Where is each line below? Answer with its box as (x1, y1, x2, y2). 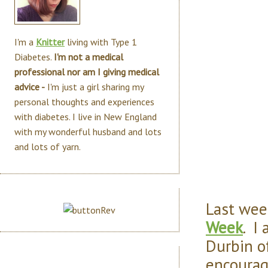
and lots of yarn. (14, 141, 81, 153)
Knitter (36, 36, 65, 48)
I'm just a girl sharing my (45, 81, 144, 93)
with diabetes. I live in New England (14, 111, 157, 123)
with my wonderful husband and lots (14, 126, 162, 138)
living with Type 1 (65, 36, 137, 48)
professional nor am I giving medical (14, 66, 159, 78)
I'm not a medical (54, 51, 123, 63)
